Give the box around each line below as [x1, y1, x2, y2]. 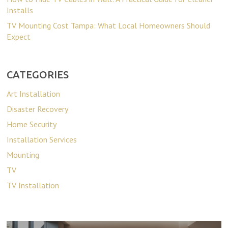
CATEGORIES [7, 68, 69, 80]
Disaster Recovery [7, 103, 69, 114]
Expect [7, 31, 31, 42]
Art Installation [7, 88, 61, 99]
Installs [7, 5, 34, 15]
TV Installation [7, 180, 60, 190]
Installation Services [7, 134, 77, 145]
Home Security [7, 119, 57, 129]
